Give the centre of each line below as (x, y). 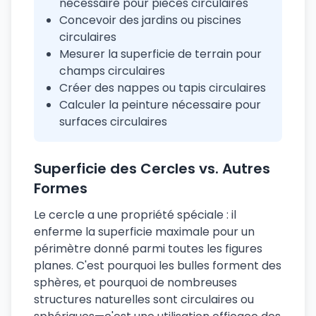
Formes (61, 188)
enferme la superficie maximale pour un (144, 232)
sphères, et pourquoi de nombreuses (135, 282)
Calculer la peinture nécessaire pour (160, 105)
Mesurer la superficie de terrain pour (160, 54)
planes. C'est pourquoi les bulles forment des (158, 266)
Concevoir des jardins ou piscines (150, 20)
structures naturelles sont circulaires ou (144, 299)
